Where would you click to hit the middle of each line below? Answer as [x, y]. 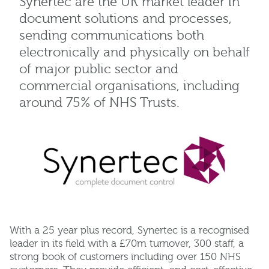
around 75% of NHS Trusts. [99, 103]
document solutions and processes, [125, 19]
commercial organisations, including [129, 86]
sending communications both [112, 36]
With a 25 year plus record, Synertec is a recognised [129, 231]
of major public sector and [99, 70]
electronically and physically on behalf [134, 53]
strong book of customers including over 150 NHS [125, 257]
